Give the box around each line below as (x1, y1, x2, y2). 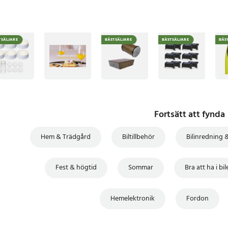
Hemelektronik (110, 193, 155, 205)
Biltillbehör (122, 131, 155, 143)
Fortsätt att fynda (154, 107, 225, 123)
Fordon (186, 193, 209, 205)
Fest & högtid (55, 162, 97, 174)
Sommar (128, 162, 154, 174)
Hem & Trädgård (41, 131, 91, 143)
